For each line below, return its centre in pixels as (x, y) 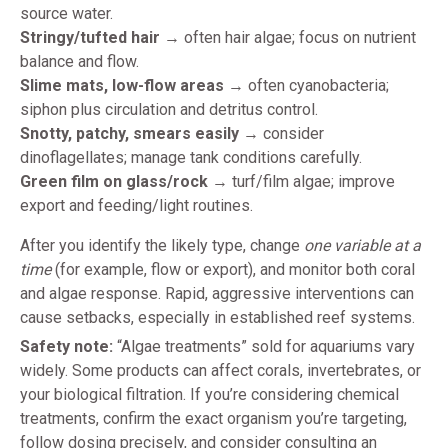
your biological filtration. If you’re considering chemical (209, 395)
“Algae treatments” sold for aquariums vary (264, 347)
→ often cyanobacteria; (306, 86)
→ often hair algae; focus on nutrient (288, 38)
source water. (66, 14)
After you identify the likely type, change (162, 246)
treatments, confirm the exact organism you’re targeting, (213, 419)
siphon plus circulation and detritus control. (169, 110)
